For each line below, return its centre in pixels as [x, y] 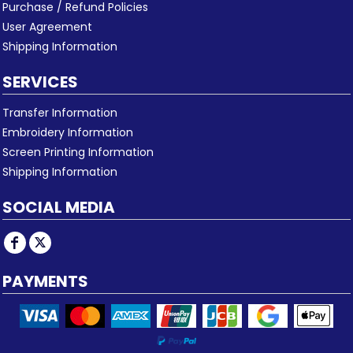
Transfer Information [60, 113]
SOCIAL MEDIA [59, 208]
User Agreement [47, 27]
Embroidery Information [68, 133]
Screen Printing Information [78, 152]
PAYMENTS [45, 282]
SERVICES [40, 82]
